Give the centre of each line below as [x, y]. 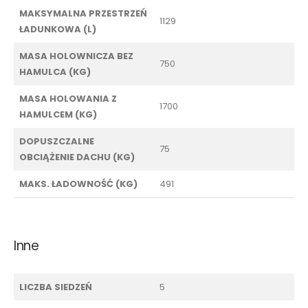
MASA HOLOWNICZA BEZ [76, 56]
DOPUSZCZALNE [57, 141]
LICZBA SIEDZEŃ [56, 287]
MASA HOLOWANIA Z [68, 98]
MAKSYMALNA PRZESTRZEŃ [83, 13]
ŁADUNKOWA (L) [58, 29]
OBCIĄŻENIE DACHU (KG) [77, 157]
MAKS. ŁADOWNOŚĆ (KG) [78, 184]
